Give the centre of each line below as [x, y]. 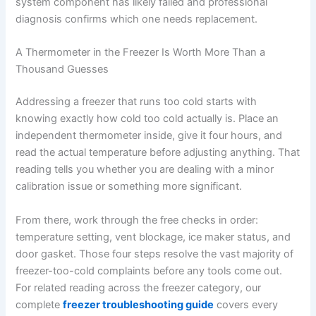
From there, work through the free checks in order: [137, 220]
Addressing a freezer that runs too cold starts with [136, 102]
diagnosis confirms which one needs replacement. [137, 19]
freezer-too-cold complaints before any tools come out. [149, 271]
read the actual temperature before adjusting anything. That [158, 153]
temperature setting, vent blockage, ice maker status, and [153, 237]
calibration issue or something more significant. [129, 187]
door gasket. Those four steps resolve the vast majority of [155, 254]
